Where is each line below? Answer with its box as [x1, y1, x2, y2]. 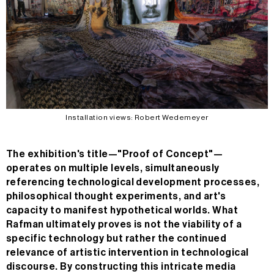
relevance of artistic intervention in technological [6, 248, 249, 258]
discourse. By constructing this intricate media [6, 262, 236, 272]
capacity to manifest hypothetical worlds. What [6, 206, 239, 216]
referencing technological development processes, [6, 177, 260, 188]
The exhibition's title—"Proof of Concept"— [6, 149, 223, 160]
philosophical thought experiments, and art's [6, 191, 226, 202]
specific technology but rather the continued [6, 234, 227, 244]
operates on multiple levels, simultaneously [6, 163, 220, 174]
